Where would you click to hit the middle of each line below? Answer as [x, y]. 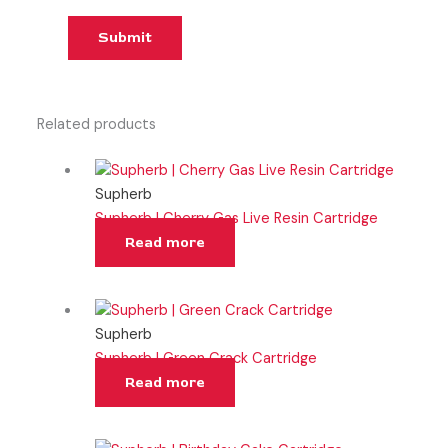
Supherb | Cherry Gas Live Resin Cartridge [237, 218]
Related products [97, 124]
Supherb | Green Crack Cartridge [206, 358]
